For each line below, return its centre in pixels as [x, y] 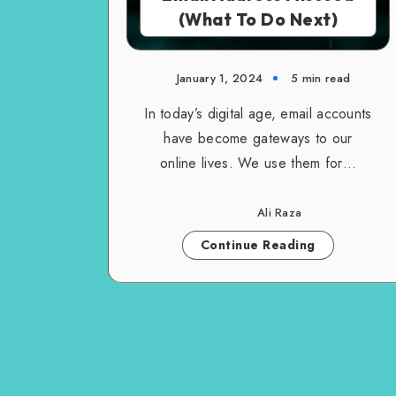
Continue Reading [258, 244]
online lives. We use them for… [258, 163]
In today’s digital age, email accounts [258, 113]
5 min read [321, 78]
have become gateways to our [258, 138]
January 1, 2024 [220, 78]
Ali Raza [279, 213]
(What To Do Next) [258, 19]
